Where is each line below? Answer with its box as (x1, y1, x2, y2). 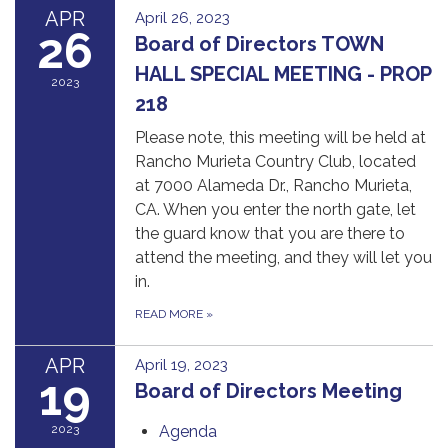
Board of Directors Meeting (135, 378, 402, 403)
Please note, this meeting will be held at (135, 127, 426, 147)
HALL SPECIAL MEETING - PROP (135, 61, 431, 86)
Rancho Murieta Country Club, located (135, 151, 416, 171)
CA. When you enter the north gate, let (135, 199, 416, 219)
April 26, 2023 (135, 8, 230, 27)
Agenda (159, 421, 217, 441)
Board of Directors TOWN (135, 31, 384, 56)
